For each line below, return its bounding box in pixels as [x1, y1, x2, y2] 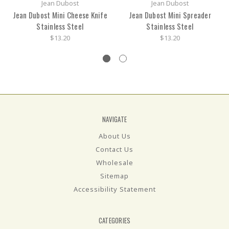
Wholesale [96, 157, 133, 167]
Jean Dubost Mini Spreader [128, 9, 211, 21]
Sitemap [100, 171, 129, 180]
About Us [98, 131, 131, 141]
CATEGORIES [98, 215, 131, 225]
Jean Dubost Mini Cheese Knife [12, 9, 107, 21]
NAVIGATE [102, 113, 127, 124]
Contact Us [96, 144, 133, 154]
